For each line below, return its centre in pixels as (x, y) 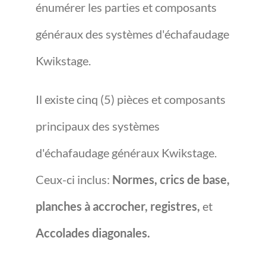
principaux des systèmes (98, 126)
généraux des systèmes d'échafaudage (132, 34)
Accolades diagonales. (93, 233)
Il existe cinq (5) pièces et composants (131, 99)
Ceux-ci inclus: (74, 179)
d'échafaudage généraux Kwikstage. (126, 153)
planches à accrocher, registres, (119, 206)
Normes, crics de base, (171, 179)
